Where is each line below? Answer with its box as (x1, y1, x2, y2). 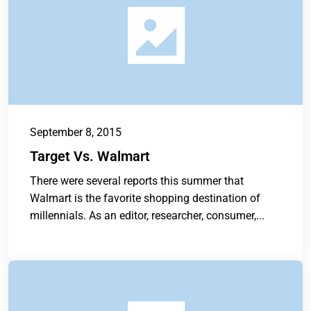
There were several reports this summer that (30, 174, 244, 188)
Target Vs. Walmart (30, 148, 150, 165)
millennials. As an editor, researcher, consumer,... (30, 209, 264, 223)
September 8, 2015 (30, 126, 121, 140)
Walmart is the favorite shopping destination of (30, 192, 260, 205)
